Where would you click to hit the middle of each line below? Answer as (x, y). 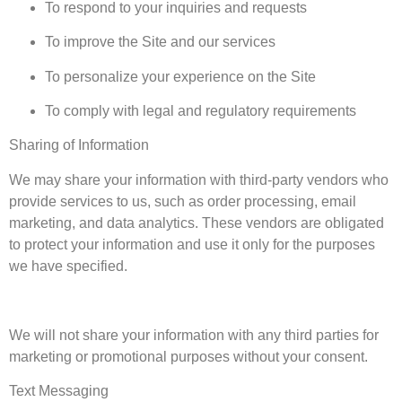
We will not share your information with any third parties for (194, 335)
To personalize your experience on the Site (180, 76)
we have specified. (68, 266)
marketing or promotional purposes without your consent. (188, 356)
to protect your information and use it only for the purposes (192, 244)
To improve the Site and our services (160, 42)
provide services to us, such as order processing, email (183, 201)
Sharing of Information (79, 145)
